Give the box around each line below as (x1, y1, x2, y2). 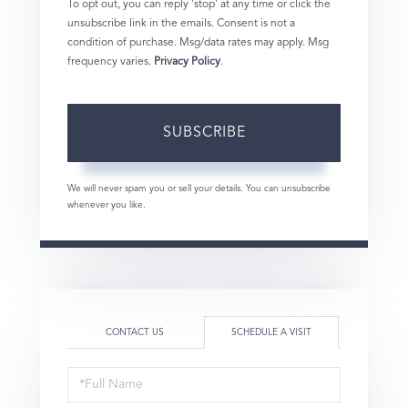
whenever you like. (67, 199, 146, 209)
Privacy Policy (154, 56, 220, 67)
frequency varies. (67, 56, 154, 67)
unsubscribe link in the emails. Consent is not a (67, 17, 295, 29)
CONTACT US (106, 327, 164, 337)
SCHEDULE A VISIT (231, 327, 311, 337)
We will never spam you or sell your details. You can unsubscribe (67, 183, 331, 193)
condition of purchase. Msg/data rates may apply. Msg (67, 36, 329, 48)
